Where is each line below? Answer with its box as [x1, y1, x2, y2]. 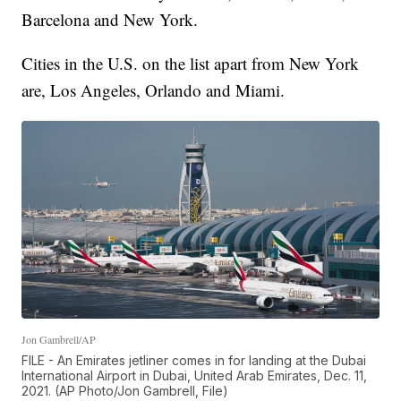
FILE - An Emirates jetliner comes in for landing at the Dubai [21, 353, 367, 369]
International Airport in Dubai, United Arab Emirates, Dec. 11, [21, 368, 368, 384]
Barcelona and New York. [21, 8, 199, 31]
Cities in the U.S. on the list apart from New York [21, 52, 360, 75]
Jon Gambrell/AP [21, 332, 97, 347]
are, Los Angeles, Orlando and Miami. [21, 79, 286, 102]
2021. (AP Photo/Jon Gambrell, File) [21, 383, 229, 399]
